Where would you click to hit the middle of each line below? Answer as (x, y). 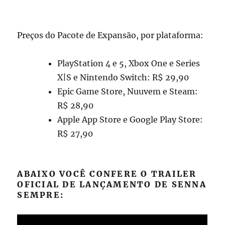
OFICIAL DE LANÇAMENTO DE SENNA (112, 184)
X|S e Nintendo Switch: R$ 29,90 (123, 77)
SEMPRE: (41, 195)
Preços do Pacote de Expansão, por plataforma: (110, 35)
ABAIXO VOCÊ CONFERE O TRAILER (107, 174)
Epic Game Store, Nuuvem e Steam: (128, 91)
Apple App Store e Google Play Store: (130, 119)
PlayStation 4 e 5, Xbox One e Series (129, 63)
